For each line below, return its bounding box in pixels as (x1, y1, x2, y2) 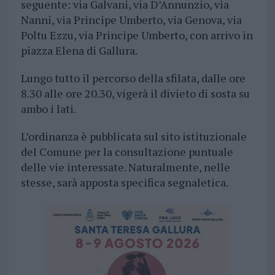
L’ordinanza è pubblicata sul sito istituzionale (20, 129, 247, 144)
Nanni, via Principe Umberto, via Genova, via (20, 12, 242, 28)
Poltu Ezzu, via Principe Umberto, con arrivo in (20, 28, 253, 43)
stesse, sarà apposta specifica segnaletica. (20, 175, 228, 190)
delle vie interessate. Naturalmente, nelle (20, 160, 230, 175)
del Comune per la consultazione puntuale (20, 144, 233, 160)
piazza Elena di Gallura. (20, 43, 137, 58)
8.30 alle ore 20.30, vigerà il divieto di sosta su (20, 86, 250, 101)
